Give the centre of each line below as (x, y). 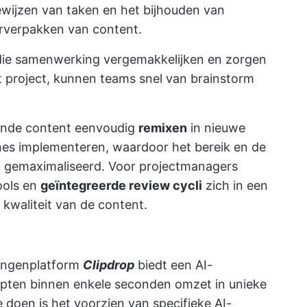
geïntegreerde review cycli (121, 186)
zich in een (235, 186)
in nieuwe (216, 128)
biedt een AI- (173, 265)
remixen (163, 128)
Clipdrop (109, 265)
